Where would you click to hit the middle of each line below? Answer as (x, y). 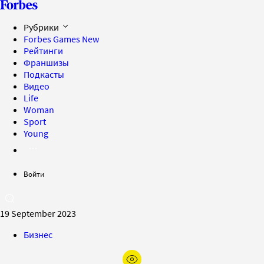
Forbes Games (53, 39)
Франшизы (46, 62)
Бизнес (38, 235)
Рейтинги (43, 51)
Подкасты (44, 74)
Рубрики (42, 27)
